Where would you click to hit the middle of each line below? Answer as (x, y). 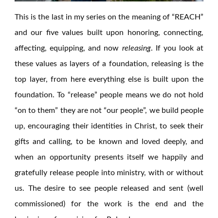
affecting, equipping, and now (68, 48)
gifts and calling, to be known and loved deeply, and (109, 141)
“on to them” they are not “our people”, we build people (109, 110)
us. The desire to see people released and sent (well (109, 188)
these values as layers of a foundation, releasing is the (109, 64)
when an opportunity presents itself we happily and (109, 157)
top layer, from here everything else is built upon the (109, 79)
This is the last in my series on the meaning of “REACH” (109, 17)
